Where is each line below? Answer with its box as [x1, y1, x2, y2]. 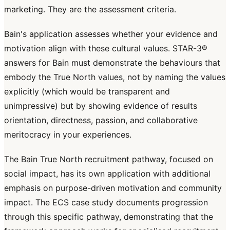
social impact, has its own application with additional [4, 168, 210, 179]
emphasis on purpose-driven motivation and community [4, 183, 222, 194]
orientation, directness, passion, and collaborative [4, 115, 198, 126]
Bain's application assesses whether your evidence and [4, 29, 218, 40]
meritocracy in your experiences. [4, 129, 131, 140]
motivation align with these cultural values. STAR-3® [4, 43, 207, 54]
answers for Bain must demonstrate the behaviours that [4, 57, 220, 68]
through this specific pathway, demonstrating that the [4, 212, 213, 222]
